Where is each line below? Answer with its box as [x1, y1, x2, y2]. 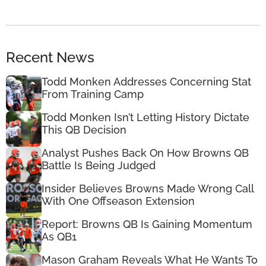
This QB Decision [42, 123, 126, 136]
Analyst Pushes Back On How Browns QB [42, 146, 249, 159]
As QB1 [42, 230, 77, 243]
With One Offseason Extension [42, 194, 195, 207]
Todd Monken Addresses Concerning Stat [42, 75, 251, 88]
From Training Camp [42, 87, 144, 100]
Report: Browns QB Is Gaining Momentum [42, 217, 252, 230]
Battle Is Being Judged [42, 159, 156, 172]
